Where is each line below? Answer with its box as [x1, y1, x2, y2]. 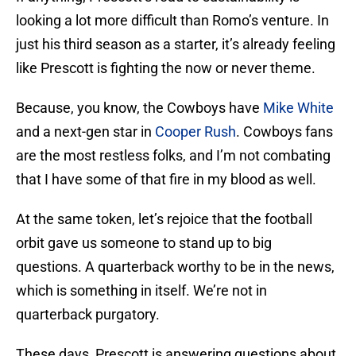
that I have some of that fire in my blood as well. [16, 171, 316, 188]
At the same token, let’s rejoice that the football [16, 211, 312, 228]
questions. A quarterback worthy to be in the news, [16, 258, 335, 276]
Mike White [263, 99, 334, 117]
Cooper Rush [155, 123, 236, 141]
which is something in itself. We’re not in [16, 282, 267, 300]
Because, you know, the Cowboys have [16, 99, 263, 117]
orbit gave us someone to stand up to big [16, 234, 272, 252]
